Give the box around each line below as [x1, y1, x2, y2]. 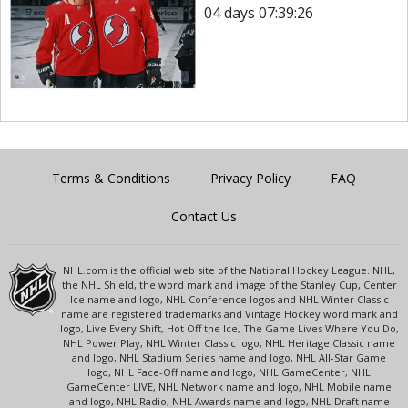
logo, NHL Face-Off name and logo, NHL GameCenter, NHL [87, 364, 372, 379]
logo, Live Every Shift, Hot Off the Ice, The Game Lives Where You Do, [59, 321, 399, 335]
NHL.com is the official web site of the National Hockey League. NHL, [63, 262, 396, 277]
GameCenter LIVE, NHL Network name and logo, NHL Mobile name [66, 379, 393, 393]
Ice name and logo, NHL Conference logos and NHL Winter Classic [69, 291, 389, 306]
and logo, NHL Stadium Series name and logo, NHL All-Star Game [72, 350, 387, 364]
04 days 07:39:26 [203, 3, 313, 24]
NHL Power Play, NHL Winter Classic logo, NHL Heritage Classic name [63, 335, 396, 350]
